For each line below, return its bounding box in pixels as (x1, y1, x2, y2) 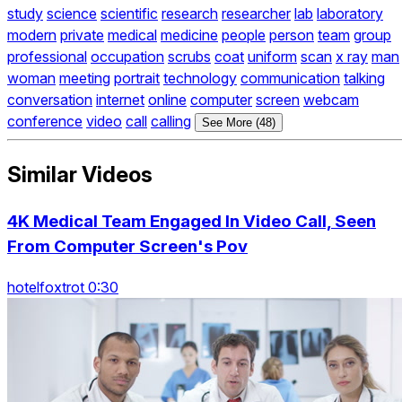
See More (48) (202, 116, 275, 130)
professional (7, 48, 87, 66)
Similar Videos (7, 162, 153, 188)
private (60, 26, 104, 45)
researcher (222, 4, 291, 23)
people (222, 26, 266, 45)
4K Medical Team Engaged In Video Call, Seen (7, 211, 376, 232)
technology (163, 69, 237, 88)
